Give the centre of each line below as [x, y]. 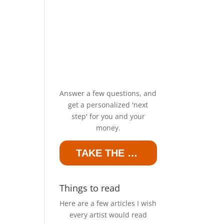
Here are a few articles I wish [108, 203]
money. [108, 127]
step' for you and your [108, 116]
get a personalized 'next [108, 104]
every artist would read [108, 214]
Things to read [90, 188]
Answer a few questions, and [108, 93]
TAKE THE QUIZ [133, 153]
